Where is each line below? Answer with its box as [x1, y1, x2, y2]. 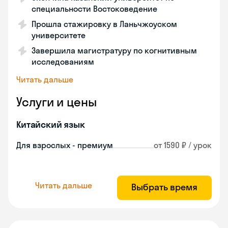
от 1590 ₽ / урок [154, 140, 212, 150]
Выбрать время [131, 181, 197, 193]
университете [32, 30, 85, 40]
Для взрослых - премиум [16, 140, 113, 150]
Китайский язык [16, 119, 85, 130]
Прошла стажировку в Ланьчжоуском [32, 19, 177, 29]
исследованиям [32, 56, 94, 67]
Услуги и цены [16, 94, 97, 109]
